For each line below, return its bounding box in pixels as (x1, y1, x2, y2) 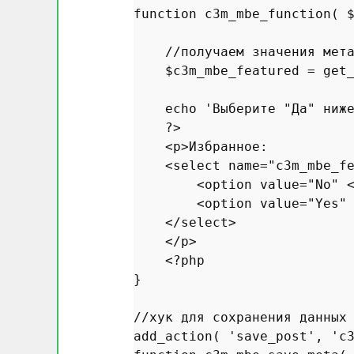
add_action (134, 328, 213, 344)
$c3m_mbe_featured (165, 62, 299, 78)
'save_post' (228, 328, 315, 344)
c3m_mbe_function (205, 6, 331, 21)
